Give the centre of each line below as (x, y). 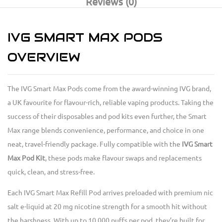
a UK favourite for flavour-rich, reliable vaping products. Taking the (111, 103)
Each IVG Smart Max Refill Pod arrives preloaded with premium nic (110, 193)
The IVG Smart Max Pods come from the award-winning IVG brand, (109, 89)
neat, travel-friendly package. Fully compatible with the (95, 144)
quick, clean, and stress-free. (51, 172)
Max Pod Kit (26, 158)
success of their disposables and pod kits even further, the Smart (107, 117)
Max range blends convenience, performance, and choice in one (106, 131)
